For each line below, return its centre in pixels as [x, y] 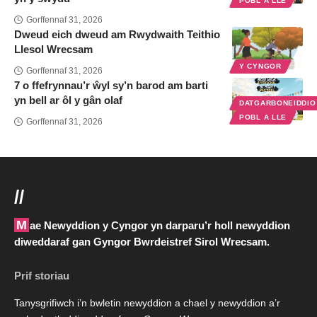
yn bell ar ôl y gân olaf [68, 100]
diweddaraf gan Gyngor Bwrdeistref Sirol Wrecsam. [142, 242]
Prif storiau [42, 276]
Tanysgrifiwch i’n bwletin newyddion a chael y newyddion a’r [147, 304]
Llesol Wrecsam [53, 50]
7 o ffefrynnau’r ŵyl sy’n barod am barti [111, 86]
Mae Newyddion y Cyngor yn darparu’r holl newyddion [22, 225]
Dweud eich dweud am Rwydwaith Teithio [117, 35]
